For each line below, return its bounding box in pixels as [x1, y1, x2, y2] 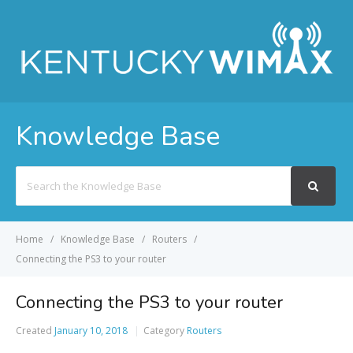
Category [143, 324, 184, 337]
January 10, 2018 [54, 324, 128, 337]
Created [16, 324, 52, 337]
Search [15, 168, 49, 182]
